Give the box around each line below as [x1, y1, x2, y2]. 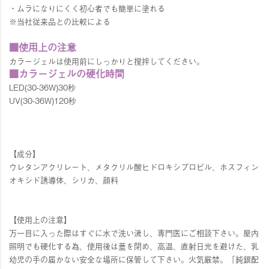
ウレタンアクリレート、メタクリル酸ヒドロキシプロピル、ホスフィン [9, 161, 259, 173]
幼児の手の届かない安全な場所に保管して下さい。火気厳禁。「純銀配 [9, 253, 259, 265]
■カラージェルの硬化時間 [9, 66, 124, 81]
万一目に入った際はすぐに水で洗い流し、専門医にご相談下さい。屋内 [9, 227, 259, 239]
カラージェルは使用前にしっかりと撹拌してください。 [9, 55, 204, 67]
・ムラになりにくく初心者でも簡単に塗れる [9, 2, 165, 14]
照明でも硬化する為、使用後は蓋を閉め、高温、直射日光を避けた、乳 [9, 240, 259, 252]
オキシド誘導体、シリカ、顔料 [9, 174, 118, 186]
